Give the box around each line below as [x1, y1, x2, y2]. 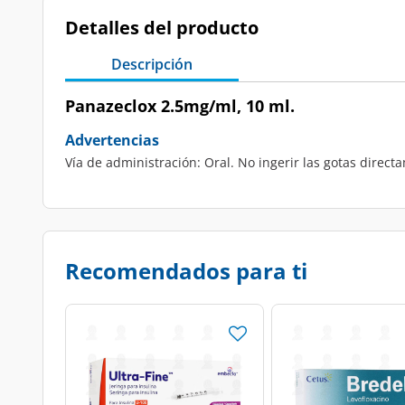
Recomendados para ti [65, 256, 307, 286]
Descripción [111, 54, 193, 74]
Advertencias [65, 130, 159, 150]
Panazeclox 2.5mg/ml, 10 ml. [65, 95, 295, 117]
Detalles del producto [65, 15, 259, 40]
